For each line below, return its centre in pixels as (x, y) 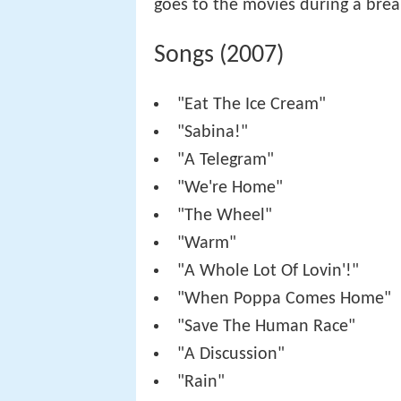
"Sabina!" (213, 132)
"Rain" (201, 382)
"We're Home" (230, 188)
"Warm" (207, 243)
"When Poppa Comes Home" (285, 299)
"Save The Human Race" (267, 326)
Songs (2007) (219, 55)
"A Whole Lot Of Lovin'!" (269, 271)
